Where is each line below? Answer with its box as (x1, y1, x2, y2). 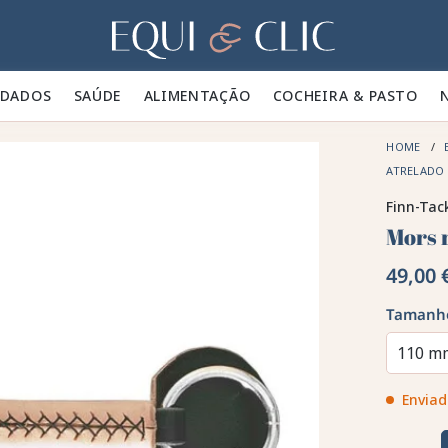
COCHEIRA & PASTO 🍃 (272, 86, 441, 105)
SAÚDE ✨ (73, 86, 144, 105)
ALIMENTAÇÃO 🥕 (143, 86, 273, 105)
